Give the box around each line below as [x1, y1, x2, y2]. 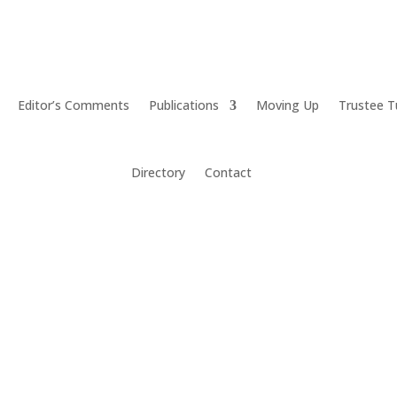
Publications [149, 96, 220, 113]
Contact [205, 163, 253, 181]
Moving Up [256, 96, 320, 113]
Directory [131, 163, 186, 181]
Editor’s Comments [18, 96, 130, 113]
